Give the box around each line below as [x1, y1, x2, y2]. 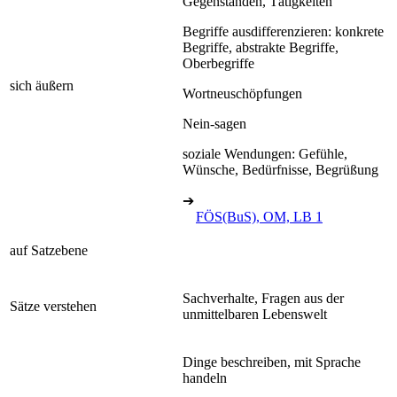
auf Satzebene [10, 242, 88, 258]
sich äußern [10, 77, 74, 93]
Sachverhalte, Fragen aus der [183, 290, 344, 306]
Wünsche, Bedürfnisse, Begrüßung [183, 161, 378, 177]
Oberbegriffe [183, 55, 254, 71]
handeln [183, 370, 227, 385]
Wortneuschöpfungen [183, 85, 302, 101]
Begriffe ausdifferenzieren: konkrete [183, 23, 384, 39]
